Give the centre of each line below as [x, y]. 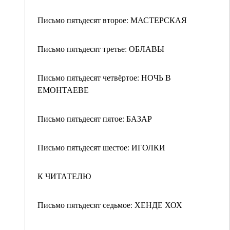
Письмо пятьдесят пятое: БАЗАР [95, 118]
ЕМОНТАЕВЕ [63, 90]
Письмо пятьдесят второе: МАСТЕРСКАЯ [112, 20]
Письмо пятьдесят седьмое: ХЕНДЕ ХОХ [110, 205]
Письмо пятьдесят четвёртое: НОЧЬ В [104, 77]
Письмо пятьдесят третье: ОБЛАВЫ [101, 49]
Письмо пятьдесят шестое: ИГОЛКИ [101, 147]
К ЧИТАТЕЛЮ [64, 176]
